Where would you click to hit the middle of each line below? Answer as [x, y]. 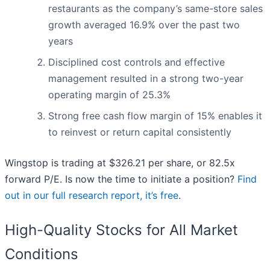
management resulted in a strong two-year [146, 79]
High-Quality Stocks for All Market [121, 230]
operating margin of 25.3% [109, 95]
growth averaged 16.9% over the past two [144, 25]
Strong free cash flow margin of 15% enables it [155, 116]
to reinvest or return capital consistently [140, 132]
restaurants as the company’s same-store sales [155, 9]
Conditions [42, 254]
